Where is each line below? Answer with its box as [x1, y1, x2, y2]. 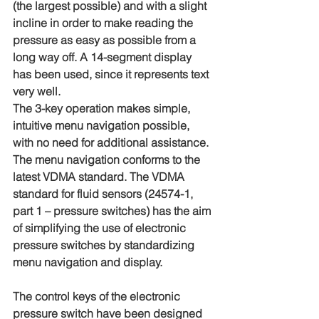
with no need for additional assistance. [13, 135, 211, 150]
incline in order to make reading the [13, 16, 196, 30]
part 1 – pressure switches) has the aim [13, 204, 214, 218]
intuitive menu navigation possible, [13, 118, 192, 132]
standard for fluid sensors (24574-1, [13, 187, 196, 201]
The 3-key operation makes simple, [13, 101, 193, 115]
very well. [13, 84, 61, 98]
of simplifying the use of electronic [13, 221, 189, 235]
